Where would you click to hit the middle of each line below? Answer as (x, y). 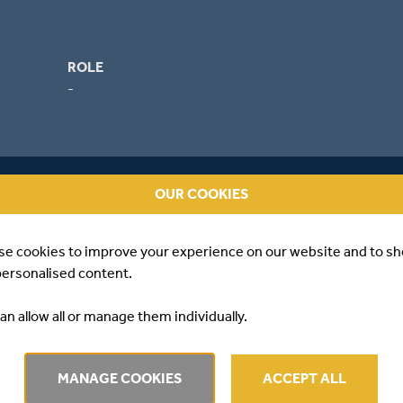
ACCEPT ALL (304, 379)
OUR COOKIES (202, 194)
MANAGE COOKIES (119, 379)
